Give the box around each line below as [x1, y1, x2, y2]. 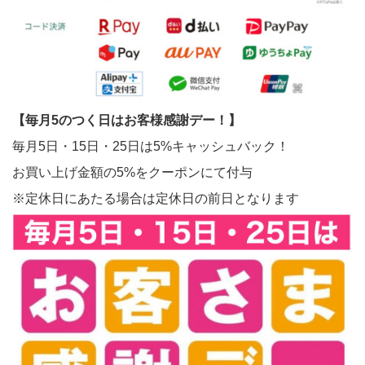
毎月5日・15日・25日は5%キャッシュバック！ [12, 139, 289, 153]
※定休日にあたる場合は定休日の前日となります [12, 191, 299, 205]
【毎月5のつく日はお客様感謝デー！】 [12, 112, 241, 127]
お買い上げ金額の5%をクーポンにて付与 [12, 165, 253, 179]
